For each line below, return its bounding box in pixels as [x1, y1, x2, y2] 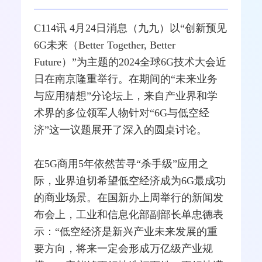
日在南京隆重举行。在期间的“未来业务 [34, 73, 218, 85]
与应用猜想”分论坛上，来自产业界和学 [34, 89, 218, 102]
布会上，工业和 [34, 208, 108, 220]
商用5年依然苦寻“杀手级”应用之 [57, 157, 209, 170]
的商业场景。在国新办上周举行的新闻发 [34, 191, 224, 204]
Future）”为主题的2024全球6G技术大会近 [34, 56, 227, 68]
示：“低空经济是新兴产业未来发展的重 [34, 225, 218, 237]
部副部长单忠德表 [139, 208, 224, 220]
